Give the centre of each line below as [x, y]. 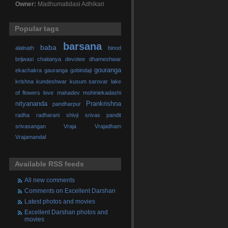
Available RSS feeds [50, 164]
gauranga [56, 70]
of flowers [27, 93]
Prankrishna [103, 104]
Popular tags [37, 29]
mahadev [68, 93]
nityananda [31, 104]
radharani [48, 115]
